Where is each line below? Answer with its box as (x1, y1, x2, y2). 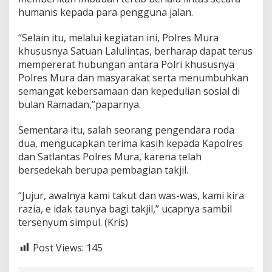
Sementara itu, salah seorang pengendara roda (18, 123, 234, 137)
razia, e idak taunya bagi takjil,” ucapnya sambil (18, 202, 232, 216)
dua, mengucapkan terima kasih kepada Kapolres (18, 136, 243, 150)
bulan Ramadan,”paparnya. (18, 97, 141, 111)
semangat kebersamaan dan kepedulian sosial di (18, 84, 240, 98)
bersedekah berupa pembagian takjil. (18, 163, 188, 177)
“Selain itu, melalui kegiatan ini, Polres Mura (18, 30, 219, 44)
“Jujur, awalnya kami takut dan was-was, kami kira (18, 188, 244, 202)
